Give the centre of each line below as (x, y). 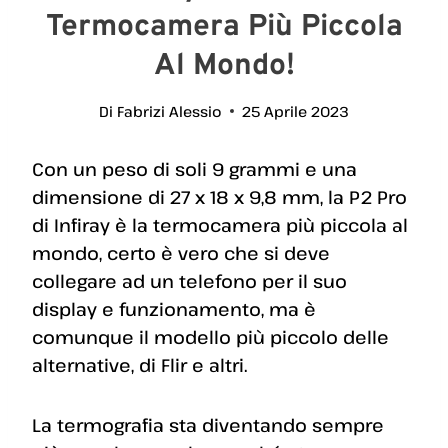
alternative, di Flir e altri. (139, 364)
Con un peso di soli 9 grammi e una (194, 168)
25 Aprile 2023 (295, 111)
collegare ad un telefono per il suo (189, 280)
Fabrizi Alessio (169, 111)
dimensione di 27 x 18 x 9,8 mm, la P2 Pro (219, 196)
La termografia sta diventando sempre (208, 424)
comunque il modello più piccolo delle (210, 336)
